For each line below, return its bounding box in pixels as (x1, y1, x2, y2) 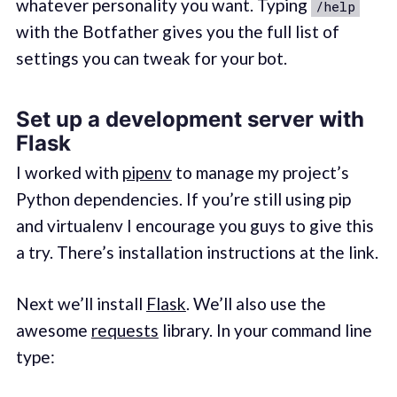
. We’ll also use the (185, 293, 326, 315)
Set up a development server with (15, 106, 364, 133)
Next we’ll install (15, 293, 146, 315)
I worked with (15, 161, 122, 183)
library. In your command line (158, 320, 372, 341)
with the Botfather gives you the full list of (15, 20, 339, 42)
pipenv (121, 161, 172, 183)
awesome (15, 320, 91, 341)
